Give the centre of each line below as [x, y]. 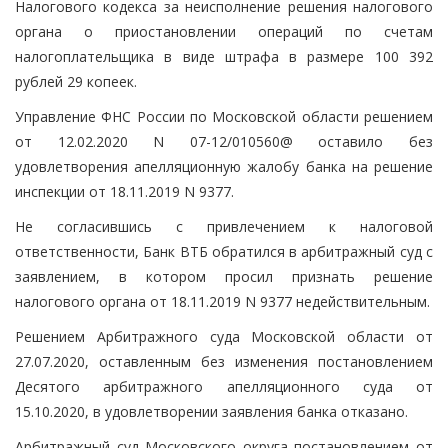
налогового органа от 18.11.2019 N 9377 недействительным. [222, 301]
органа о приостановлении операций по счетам [224, 31]
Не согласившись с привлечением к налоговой [224, 226]
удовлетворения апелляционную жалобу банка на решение [224, 166]
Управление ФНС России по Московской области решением [224, 116]
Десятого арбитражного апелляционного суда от [224, 386]
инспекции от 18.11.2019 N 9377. [124, 191]
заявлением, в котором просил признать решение [224, 276]
